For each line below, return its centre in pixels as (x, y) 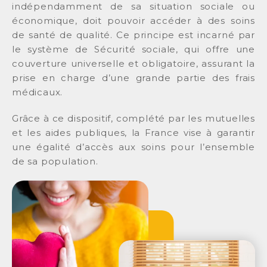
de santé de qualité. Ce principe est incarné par (133, 35)
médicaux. (38, 92)
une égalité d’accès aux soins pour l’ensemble (133, 147)
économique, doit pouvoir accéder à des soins (133, 21)
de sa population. (55, 161)
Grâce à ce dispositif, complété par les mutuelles (133, 118)
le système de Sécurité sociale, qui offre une (133, 49)
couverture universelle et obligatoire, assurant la (133, 63)
